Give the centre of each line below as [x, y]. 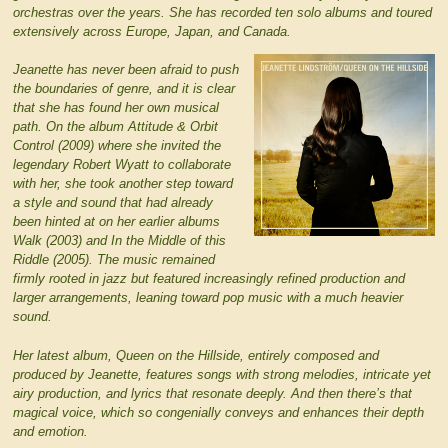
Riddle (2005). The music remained [113, 260]
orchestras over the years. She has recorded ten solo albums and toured [222, 13]
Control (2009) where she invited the [116, 146]
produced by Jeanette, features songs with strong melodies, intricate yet [221, 374]
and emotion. [50, 431]
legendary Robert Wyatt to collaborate [121, 165]
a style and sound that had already [112, 203]
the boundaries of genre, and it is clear [123, 89]
